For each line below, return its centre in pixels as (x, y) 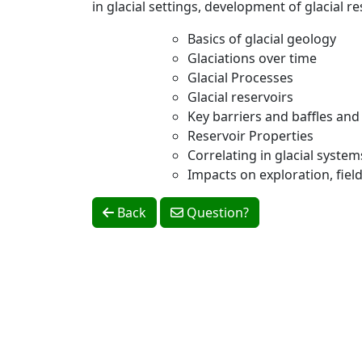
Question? (216, 213)
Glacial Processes (240, 78)
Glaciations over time (252, 58)
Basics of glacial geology (262, 39)
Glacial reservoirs (240, 97)
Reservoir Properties (250, 136)
